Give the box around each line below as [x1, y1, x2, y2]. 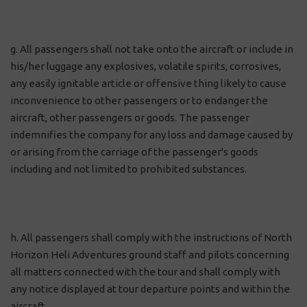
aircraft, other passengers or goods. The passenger [10, 112, 249, 123]
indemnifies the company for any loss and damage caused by [10, 129, 293, 140]
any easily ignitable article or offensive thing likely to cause [10, 77, 286, 89]
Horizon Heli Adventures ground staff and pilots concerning [10, 249, 289, 260]
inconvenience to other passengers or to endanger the [10, 95, 268, 106]
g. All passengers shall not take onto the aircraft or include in [10, 43, 293, 55]
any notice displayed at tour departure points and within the [10, 283, 290, 295]
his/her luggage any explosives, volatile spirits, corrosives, [10, 60, 281, 72]
